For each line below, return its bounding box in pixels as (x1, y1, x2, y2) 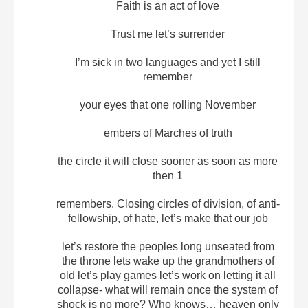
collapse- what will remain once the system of (58, 283, 278, 296)
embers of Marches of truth (103, 126, 232, 139)
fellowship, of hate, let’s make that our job (67, 212, 268, 224)
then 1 (153, 169, 183, 181)
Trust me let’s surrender (111, 27, 225, 40)
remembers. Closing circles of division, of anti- (56, 197, 280, 210)
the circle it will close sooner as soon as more (58, 155, 278, 167)
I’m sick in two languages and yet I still (75, 56, 261, 68)
